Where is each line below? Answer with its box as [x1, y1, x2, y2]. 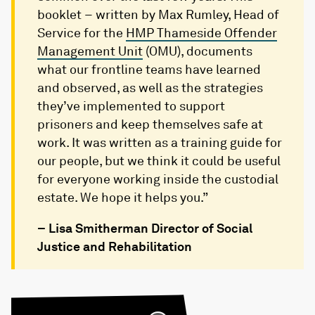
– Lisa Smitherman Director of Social [37, 220, 252, 236]
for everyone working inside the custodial [37, 171, 278, 187]
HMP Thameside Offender [126, 25, 277, 41]
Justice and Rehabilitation [37, 238, 192, 255]
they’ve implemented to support [37, 98, 225, 114]
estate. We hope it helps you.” [37, 189, 208, 205]
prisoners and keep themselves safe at [37, 116, 263, 132]
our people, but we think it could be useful [37, 153, 281, 169]
